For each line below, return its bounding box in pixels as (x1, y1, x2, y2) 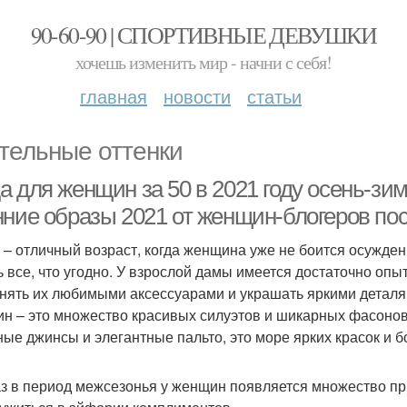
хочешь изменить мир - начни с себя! (75, 50, 332, 74)
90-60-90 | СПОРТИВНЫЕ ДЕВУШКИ (30, 19, 377, 50)
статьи (247, 83, 302, 109)
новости (164, 83, 231, 109)
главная (80, 83, 147, 109)
